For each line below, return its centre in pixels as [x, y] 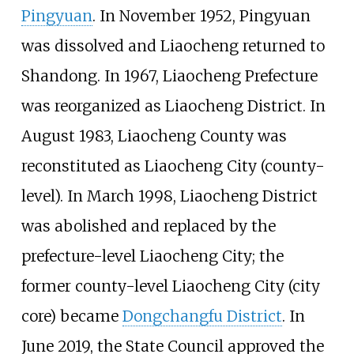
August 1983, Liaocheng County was [154, 136]
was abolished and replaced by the [148, 226]
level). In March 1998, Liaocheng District [169, 196]
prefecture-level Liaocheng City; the [152, 256]
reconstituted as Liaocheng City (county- [173, 166]
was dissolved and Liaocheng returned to [173, 45]
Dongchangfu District [202, 316]
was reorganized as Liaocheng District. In [173, 105]
